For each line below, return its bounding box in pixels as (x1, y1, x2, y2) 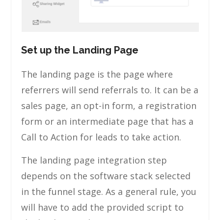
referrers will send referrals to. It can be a (21, 83, 199, 96)
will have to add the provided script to (21, 201, 184, 213)
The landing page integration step (21, 154, 167, 166)
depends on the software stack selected (21, 169, 191, 182)
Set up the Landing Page (21, 44, 139, 56)
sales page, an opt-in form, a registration (21, 99, 197, 111)
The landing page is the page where (21, 68, 173, 80)
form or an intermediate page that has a (21, 115, 194, 127)
